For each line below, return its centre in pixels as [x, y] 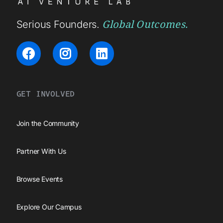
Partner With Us [41, 151]
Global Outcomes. [145, 24]
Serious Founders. [58, 24]
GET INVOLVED [46, 94]
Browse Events [39, 179]
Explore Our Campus [49, 207]
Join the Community [48, 123]
